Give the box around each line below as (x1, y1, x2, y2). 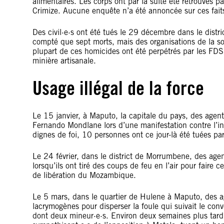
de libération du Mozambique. (32, 170, 136, 180)
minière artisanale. (32, 56, 96, 65)
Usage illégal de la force (32, 76, 204, 99)
